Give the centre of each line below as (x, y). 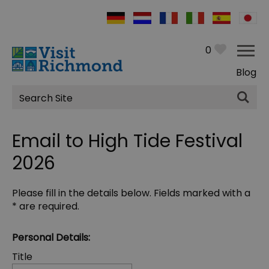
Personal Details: (51, 238)
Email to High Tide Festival (127, 141)
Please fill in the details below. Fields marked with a (131, 193)
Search (37, 104)
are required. (48, 207)
